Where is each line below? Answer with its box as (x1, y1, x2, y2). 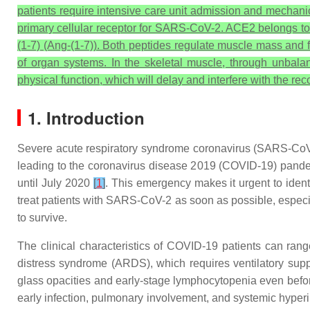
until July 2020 (17, 177, 93, 189)
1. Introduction (28, 106, 145, 129)
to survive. (17, 212, 67, 224)
